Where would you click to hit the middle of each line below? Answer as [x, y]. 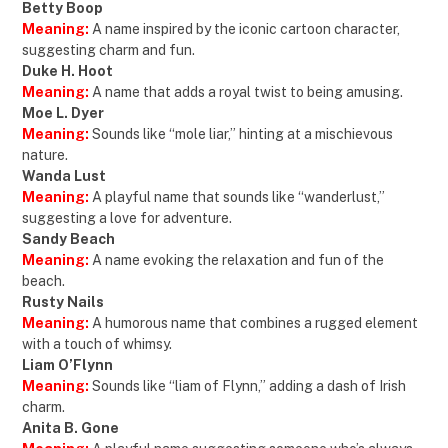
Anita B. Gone [70, 428]
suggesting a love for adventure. [127, 218]
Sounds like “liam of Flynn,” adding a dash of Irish [249, 386]
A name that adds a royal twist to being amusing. [247, 92]
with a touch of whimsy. [97, 344]
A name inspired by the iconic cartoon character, [246, 29]
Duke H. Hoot [67, 71]
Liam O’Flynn [67, 365]
